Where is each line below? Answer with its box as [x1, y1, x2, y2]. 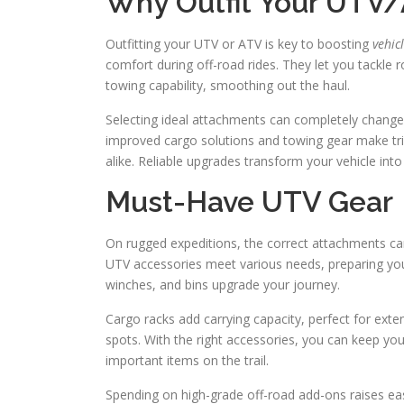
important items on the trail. [106, 352, 269, 369]
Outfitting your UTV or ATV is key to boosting [106, 35, 372, 52]
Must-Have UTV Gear [106, 185, 393, 218]
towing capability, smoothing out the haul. [106, 77, 350, 94]
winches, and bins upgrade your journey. [106, 276, 340, 293]
